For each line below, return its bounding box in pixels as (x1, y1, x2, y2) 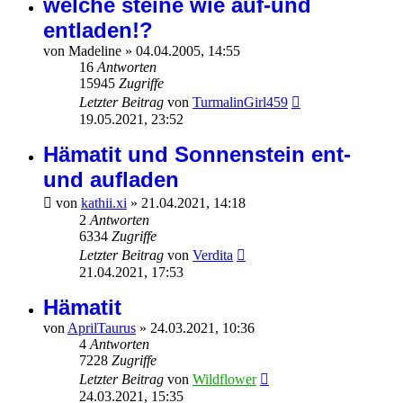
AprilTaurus (67, 320, 136, 336)
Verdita (193, 247, 233, 264)
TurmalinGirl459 (193, 94, 288, 111)
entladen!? (43, 18, 153, 43)
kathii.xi (81, 195, 127, 211)
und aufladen (43, 167, 179, 193)
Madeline (68, 43, 121, 59)
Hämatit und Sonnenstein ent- (43, 142, 351, 167)
